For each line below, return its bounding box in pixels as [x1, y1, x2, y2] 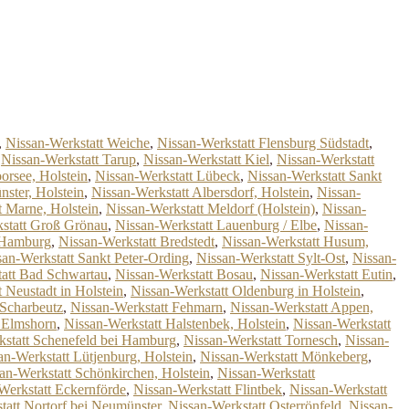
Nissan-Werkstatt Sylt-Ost [196, 250, 345, 266]
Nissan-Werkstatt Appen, [230, 299, 373, 315]
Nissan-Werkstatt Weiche [5, 135, 150, 151]
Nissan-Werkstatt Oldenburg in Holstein [131, 283, 361, 299]
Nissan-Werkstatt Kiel [143, 152, 269, 167]
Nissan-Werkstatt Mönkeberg [200, 349, 368, 364]
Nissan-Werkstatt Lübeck [95, 168, 240, 184]
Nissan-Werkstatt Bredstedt [58, 234, 215, 249]
